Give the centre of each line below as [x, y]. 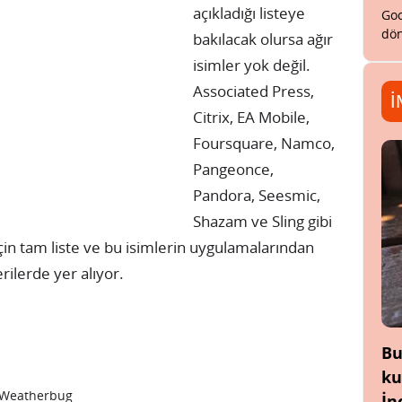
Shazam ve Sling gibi [262, 221]
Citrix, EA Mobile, [251, 117]
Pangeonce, [233, 169]
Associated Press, [253, 91]
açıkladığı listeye [249, 13]
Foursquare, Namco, [264, 143]
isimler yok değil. [252, 65]
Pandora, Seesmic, [257, 195]
